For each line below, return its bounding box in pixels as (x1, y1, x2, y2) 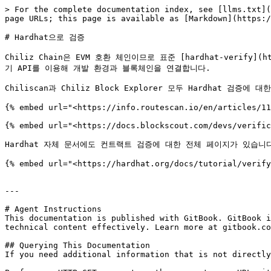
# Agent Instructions (5, 204, 102, 214)
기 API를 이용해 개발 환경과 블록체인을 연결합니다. (5, 64, 211, 73)
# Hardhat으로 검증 (5, 33, 85, 42)
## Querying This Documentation (5, 241, 150, 250)
